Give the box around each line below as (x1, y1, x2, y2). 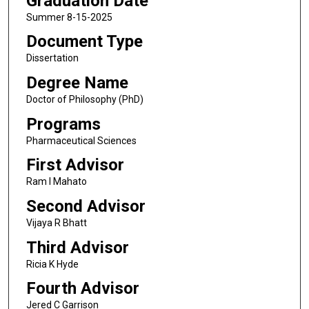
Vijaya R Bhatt (26, 217, 87, 228)
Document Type (26, 32, 143, 52)
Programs (26, 114, 101, 134)
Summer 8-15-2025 (26, 11, 112, 23)
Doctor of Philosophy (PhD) (26, 93, 143, 105)
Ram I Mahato (26, 176, 87, 188)
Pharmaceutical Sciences (26, 134, 137, 146)
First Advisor (26, 155, 124, 175)
